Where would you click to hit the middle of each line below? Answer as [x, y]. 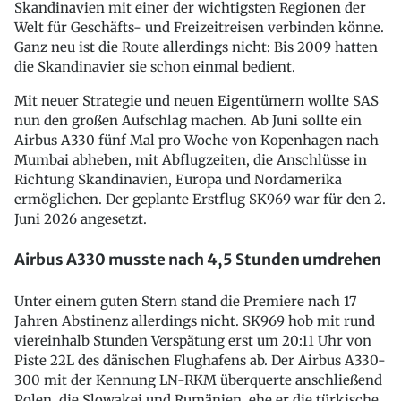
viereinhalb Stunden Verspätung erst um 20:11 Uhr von [193, 341]
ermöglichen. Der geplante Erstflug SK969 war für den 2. [200, 199]
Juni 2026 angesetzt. [81, 218]
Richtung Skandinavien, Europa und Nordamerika [178, 179]
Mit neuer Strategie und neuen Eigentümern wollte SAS [196, 100]
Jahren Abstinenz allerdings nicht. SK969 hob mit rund [195, 321]
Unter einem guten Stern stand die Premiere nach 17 [186, 301]
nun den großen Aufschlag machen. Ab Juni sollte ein [188, 120]
